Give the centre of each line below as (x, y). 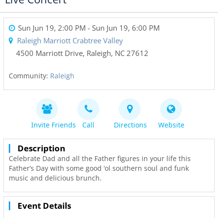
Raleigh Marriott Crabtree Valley (70, 40)
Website (171, 125)
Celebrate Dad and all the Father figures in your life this (100, 158)
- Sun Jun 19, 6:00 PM (123, 28)
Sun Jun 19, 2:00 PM (52, 28)
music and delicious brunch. (55, 178)
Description (41, 148)
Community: (29, 76)
